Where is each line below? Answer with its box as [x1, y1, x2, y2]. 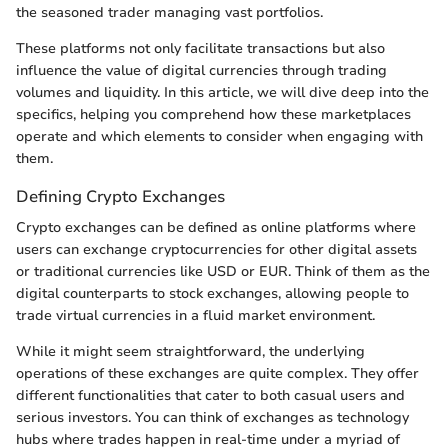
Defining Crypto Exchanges [16, 185, 225, 209]
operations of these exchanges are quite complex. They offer [16, 364, 419, 384]
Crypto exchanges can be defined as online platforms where [16, 218, 416, 238]
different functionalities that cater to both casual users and [16, 386, 405, 406]
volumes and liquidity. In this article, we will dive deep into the [16, 83, 429, 103]
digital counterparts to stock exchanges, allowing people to [16, 284, 409, 304]
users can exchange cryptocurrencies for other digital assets [16, 240, 417, 260]
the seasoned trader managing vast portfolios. [16, 3, 323, 23]
